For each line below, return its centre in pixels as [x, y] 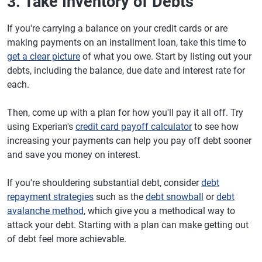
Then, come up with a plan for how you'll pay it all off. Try [125, 112]
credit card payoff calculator [134, 126]
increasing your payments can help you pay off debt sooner [129, 140]
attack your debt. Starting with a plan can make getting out [128, 225]
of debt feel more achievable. [67, 239]
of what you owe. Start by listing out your [166, 56]
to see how [215, 126]
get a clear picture [44, 56]
